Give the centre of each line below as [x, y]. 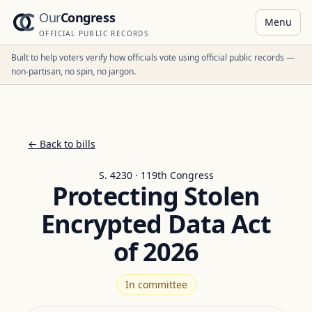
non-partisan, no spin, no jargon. [73, 71]
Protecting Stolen [156, 196]
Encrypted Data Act [156, 224]
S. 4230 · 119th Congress [156, 175]
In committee [156, 284]
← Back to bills [62, 144]
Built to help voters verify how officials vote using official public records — [153, 57]
